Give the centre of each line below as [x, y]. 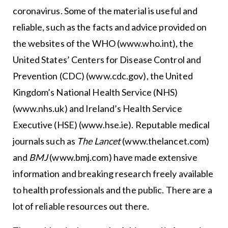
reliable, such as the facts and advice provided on [110, 27]
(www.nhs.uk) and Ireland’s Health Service [97, 109]
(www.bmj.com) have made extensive [123, 158]
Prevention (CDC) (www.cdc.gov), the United [103, 76]
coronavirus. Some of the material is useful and [105, 11]
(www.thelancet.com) [165, 141]
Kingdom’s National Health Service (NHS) [95, 92]
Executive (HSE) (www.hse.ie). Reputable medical [111, 125]
